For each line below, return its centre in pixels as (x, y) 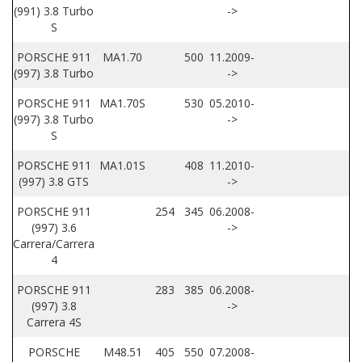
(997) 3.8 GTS (54, 182)
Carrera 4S (54, 322)
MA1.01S (122, 166)
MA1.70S (122, 103)
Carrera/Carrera (54, 244)
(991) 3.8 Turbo (54, 11)
